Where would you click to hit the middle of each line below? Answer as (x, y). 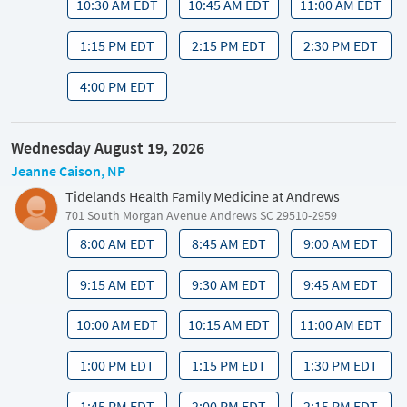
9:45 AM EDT (341, 284)
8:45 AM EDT (229, 243)
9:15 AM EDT (117, 284)
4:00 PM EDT (117, 86)
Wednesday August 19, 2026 (108, 148)
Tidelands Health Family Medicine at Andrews (203, 197)
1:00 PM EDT (117, 366)
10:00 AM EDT (117, 325)
